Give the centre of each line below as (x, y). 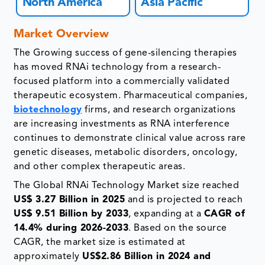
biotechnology (48, 110)
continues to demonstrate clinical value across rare (130, 139)
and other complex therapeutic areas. (100, 167)
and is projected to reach (184, 200)
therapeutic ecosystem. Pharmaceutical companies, (131, 96)
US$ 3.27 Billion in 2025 (70, 200)
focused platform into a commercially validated (122, 82)
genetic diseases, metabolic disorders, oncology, (126, 153)
